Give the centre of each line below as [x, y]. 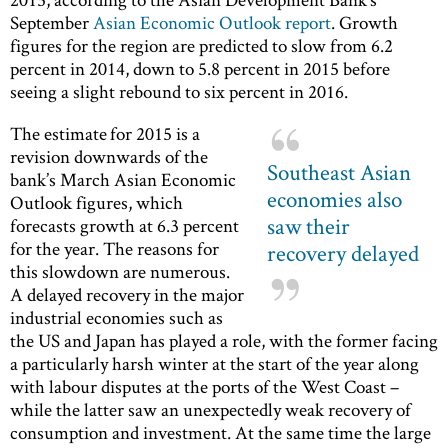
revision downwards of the [109, 157]
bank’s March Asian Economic [123, 180]
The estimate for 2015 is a [105, 134]
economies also [334, 199]
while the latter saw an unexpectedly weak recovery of [210, 410]
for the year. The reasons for [114, 249]
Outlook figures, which [96, 203]
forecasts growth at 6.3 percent [124, 226]
